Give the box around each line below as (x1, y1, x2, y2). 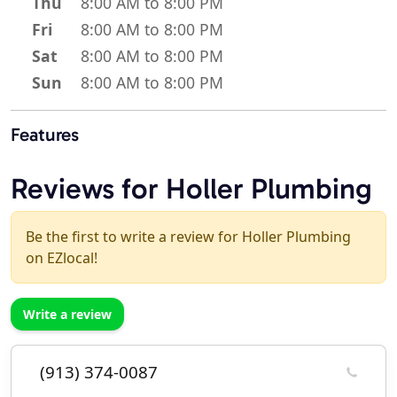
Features (11, 123, 79, 146)
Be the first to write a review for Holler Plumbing (26, 227, 351, 247)
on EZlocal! (26, 248, 97, 269)
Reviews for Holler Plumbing (11, 171, 372, 206)
